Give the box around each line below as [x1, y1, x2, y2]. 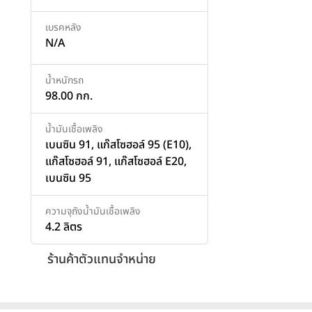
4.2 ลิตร [45, 218, 82, 235]
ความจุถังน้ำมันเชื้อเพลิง [45, 203, 141, 219]
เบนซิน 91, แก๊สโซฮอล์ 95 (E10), [45, 136, 192, 153]
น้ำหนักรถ [45, 72, 84, 88]
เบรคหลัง [45, 19, 81, 35]
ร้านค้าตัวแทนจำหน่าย [47, 249, 156, 269]
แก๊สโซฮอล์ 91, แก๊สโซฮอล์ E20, [45, 153, 187, 170]
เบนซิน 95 [45, 169, 91, 187]
